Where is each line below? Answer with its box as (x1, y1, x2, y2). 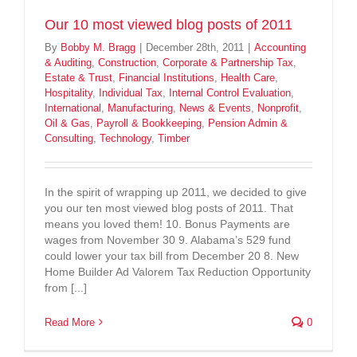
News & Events (179, 101, 251, 114)
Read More (45, 316, 95, 328)
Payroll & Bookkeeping (96, 116, 202, 129)
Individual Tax (99, 86, 163, 99)
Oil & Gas (45, 116, 90, 129)
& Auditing (45, 56, 92, 69)
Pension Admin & (208, 116, 288, 129)
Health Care (221, 71, 275, 84)
